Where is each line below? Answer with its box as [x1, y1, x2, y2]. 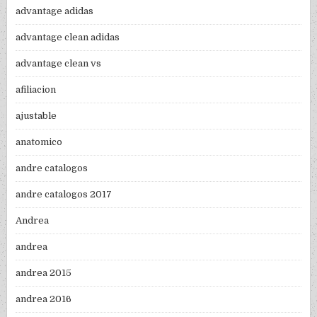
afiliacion [16, 84, 57, 96]
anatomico [16, 137, 63, 148]
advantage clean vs [16, 58, 102, 69]
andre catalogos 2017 [16, 189, 113, 200]
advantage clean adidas [16, 32, 120, 43]
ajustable [16, 110, 57, 122]
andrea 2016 [16, 294, 72, 305]
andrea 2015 [16, 267, 72, 279]
